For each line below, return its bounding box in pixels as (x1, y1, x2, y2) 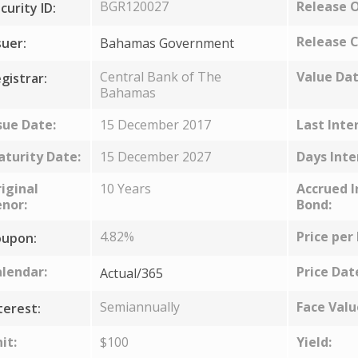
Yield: (296, 333, 332, 351)
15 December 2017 (99, 116, 211, 133)
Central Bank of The (99, 68, 221, 86)
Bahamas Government (99, 34, 234, 52)
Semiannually (99, 298, 180, 316)
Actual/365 (99, 265, 163, 282)
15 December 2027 (99, 148, 211, 165)
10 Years (99, 180, 151, 197)
